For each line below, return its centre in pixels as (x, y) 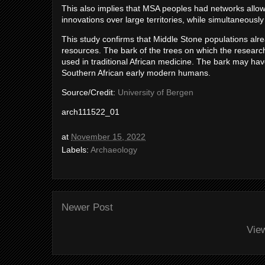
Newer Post (87, 207)
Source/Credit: (90, 92)
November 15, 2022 (108, 137)
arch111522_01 (91, 112)
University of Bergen (156, 92)
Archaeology (114, 150)
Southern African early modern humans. (136, 73)
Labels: (76, 150)
